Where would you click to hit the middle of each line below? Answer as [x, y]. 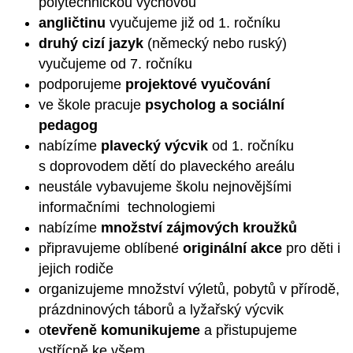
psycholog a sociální [212, 104]
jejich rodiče [76, 268]
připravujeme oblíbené [108, 248]
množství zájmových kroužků [199, 227]
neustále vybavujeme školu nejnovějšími [165, 186]
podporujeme [82, 84]
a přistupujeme [248, 330]
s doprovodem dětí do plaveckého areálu [166, 166]
